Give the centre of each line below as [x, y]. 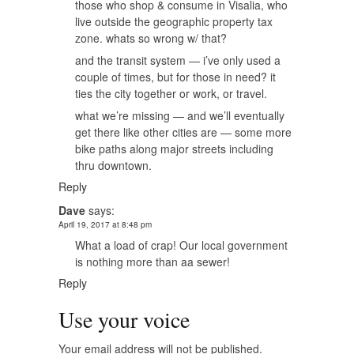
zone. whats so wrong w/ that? [151, 38]
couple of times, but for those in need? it [175, 77]
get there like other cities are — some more [183, 132]
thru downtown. [113, 166]
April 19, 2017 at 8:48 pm [105, 225]
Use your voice [124, 320]
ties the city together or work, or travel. [171, 94]
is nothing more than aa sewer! [153, 262]
